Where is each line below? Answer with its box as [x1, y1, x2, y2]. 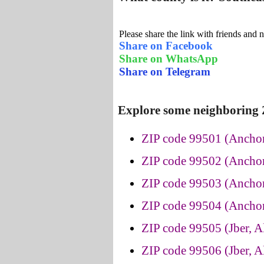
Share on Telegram [119, 65, 210, 78]
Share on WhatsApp [119, 52, 218, 65]
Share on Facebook [119, 39, 213, 52]
